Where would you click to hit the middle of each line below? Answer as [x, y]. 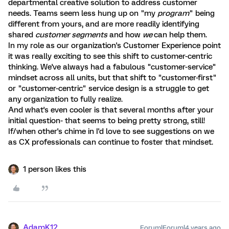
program [173, 13]
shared [22, 35]
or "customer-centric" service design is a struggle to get [109, 88]
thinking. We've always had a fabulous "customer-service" [112, 67]
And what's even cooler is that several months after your [111, 110]
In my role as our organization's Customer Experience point [114, 45]
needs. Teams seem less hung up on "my [83, 13]
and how [125, 35]
